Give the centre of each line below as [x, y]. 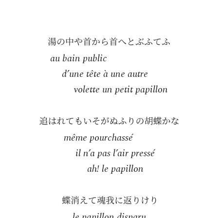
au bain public [79, 58]
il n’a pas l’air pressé [115, 153]
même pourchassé [98, 138]
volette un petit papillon [121, 90]
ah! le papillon [115, 169]
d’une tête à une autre [105, 74]
